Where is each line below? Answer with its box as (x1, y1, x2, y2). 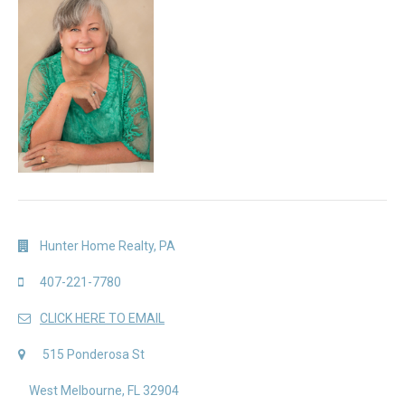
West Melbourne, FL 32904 (29, 383, 179, 399)
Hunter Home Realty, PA (40, 239, 175, 254)
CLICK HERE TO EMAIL (40, 311, 165, 326)
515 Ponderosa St (42, 347, 145, 363)
